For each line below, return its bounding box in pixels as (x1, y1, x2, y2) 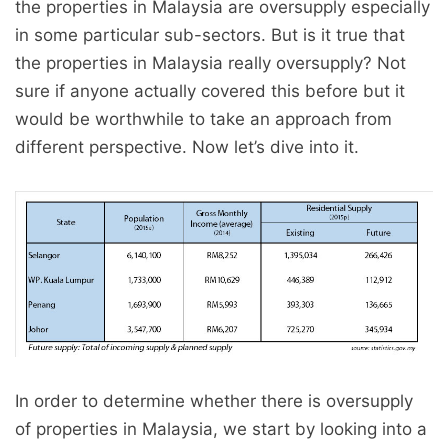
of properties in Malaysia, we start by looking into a (15, 418, 427, 439)
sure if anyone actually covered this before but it (15, 81, 405, 101)
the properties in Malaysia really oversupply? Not (15, 53, 406, 73)
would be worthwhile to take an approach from (15, 109, 392, 129)
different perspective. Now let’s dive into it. (15, 137, 359, 157)
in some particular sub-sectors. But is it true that (15, 25, 405, 45)
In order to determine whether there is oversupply (15, 390, 413, 411)
